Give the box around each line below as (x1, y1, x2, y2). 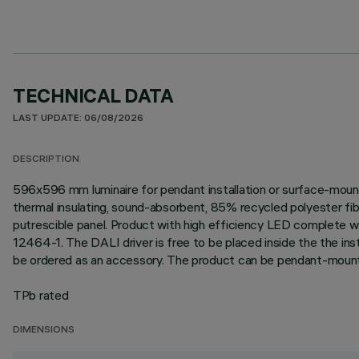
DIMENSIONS (13, 325, 75, 336)
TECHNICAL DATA (13, 83, 174, 107)
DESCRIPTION (13, 155, 79, 165)
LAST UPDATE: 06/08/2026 (13, 114, 143, 124)
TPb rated (13, 287, 69, 303)
